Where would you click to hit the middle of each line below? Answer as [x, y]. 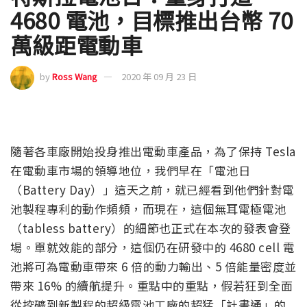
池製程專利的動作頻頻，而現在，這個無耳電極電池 [148, 208]
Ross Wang [75, 76]
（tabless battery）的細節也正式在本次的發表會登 [151, 228]
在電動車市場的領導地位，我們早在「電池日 [130, 170]
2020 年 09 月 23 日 [159, 76]
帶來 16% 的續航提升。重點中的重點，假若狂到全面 [151, 285]
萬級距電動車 [76, 44]
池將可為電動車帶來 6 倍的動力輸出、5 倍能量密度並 [153, 266]
